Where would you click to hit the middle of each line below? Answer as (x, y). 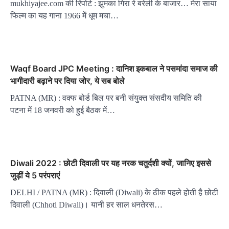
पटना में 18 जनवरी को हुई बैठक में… (63, 110)
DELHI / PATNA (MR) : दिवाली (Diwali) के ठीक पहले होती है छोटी (114, 192)
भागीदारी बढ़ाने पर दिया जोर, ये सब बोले (67, 81)
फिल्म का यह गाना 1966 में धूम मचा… (64, 15)
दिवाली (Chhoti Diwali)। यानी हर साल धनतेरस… (86, 204)
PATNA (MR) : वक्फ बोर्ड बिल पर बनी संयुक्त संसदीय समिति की (106, 98)
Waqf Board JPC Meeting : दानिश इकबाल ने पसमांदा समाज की (114, 68)
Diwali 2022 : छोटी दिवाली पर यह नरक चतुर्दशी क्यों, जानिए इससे (111, 163)
